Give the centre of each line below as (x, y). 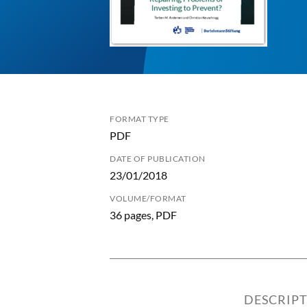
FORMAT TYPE (139, 119)
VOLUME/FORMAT (148, 198)
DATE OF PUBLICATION (158, 159)
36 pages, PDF (143, 215)
